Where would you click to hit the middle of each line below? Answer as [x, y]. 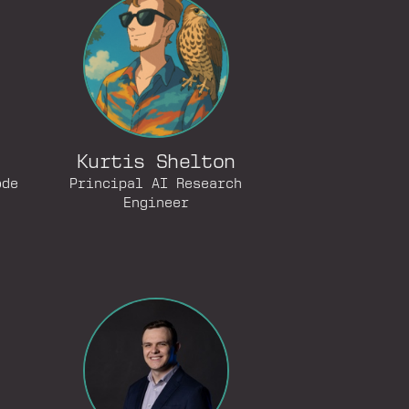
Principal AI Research [156, 184]
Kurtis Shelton [156, 163]
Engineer [156, 204]
